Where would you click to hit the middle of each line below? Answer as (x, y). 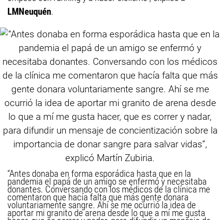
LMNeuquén (29, 12)
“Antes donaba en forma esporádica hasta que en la (99, 174)
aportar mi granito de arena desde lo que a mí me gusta (106, 213)
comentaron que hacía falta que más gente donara (98, 197)
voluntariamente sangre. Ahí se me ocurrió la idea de (102, 205)
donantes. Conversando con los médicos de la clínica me (109, 189)
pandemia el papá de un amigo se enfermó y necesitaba (107, 181)
